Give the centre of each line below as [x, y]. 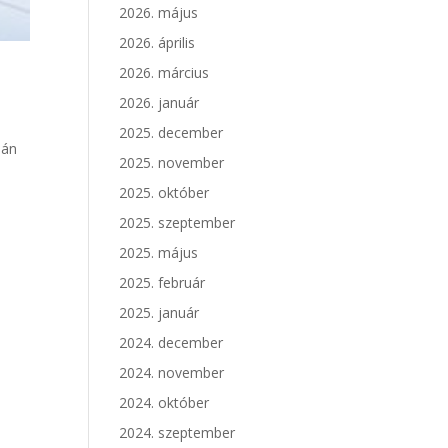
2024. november [172, 372]
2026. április [157, 42]
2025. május [159, 252]
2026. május [159, 12]
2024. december [171, 342]
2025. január [159, 312]
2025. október [164, 192]
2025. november [172, 162]
